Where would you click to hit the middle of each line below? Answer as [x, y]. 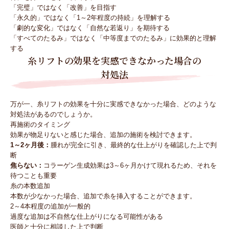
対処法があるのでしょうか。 [53, 114]
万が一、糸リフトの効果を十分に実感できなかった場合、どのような [113, 104]
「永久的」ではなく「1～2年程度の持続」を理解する [90, 18]
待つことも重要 [33, 176]
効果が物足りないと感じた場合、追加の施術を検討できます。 [103, 135]
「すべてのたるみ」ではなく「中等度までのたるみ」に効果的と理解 [113, 38]
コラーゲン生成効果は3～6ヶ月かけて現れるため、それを [130, 166]
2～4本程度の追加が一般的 [50, 207]
